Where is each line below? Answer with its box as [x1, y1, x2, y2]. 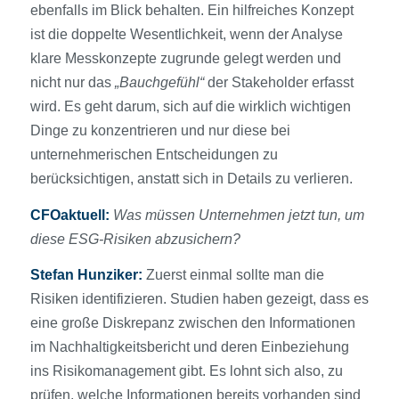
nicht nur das [29, 74, 115, 90]
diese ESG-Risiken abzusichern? [29, 231, 240, 247]
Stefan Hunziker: [29, 267, 142, 283]
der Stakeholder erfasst [203, 74, 354, 90]
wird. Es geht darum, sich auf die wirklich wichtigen [29, 98, 351, 114]
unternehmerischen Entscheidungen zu [29, 146, 278, 162]
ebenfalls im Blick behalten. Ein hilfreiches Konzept [29, 2, 354, 18]
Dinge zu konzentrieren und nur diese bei [29, 122, 290, 138]
